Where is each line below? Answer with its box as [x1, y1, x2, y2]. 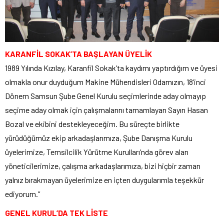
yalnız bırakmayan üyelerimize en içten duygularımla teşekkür [5, 175, 204, 185]
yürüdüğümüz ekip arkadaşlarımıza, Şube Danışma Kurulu [5, 133, 192, 143]
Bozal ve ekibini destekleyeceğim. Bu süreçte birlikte [5, 119, 179, 129]
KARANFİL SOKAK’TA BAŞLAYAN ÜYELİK [5, 49, 152, 59]
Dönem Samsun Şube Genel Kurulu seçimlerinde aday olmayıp [5, 91, 206, 101]
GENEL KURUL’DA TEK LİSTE [5, 208, 108, 218]
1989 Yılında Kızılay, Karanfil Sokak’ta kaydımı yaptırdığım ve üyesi [5, 63, 217, 73]
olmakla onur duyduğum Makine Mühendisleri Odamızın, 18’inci [5, 77, 206, 87]
